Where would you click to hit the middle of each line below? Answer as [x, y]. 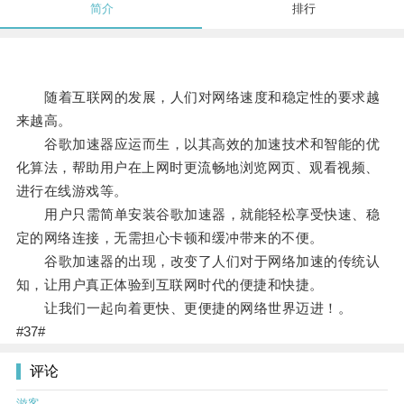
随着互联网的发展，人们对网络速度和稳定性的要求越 [198, 97]
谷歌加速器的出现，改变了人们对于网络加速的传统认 [198, 262]
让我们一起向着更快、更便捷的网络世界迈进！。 [184, 308]
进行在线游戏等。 [72, 191]
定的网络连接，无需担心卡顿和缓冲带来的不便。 [170, 238]
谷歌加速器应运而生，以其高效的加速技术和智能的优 [198, 144]
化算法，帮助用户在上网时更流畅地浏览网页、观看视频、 [197, 168]
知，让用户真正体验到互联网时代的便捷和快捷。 [170, 285]
